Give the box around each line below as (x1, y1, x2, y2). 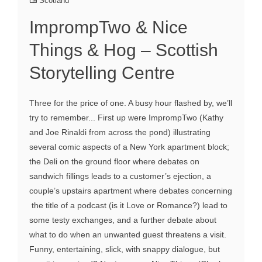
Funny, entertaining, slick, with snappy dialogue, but (29, 244, 220, 254)
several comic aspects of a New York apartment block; (29, 142, 229, 152)
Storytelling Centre (29, 63, 175, 83)
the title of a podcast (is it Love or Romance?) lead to (29, 201, 227, 211)
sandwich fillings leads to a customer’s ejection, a (29, 171, 211, 181)
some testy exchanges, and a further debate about (29, 215, 216, 225)
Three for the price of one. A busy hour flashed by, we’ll (29, 98, 232, 108)
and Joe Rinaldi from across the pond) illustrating (29, 127, 211, 137)
